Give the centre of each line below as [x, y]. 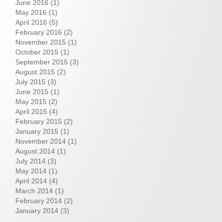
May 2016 [31, 12]
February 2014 [39, 201]
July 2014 [30, 161]
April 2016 [31, 22]
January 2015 [37, 131]
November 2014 [41, 141]
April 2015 [31, 111]
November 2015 [41, 42]
